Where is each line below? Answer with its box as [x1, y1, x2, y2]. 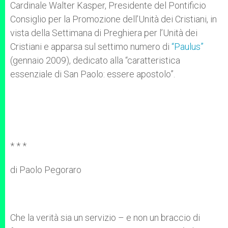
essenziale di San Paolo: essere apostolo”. [10, 69, 175, 79]
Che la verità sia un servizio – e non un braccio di [10, 212, 200, 223]
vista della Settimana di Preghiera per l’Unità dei [10, 27, 197, 38]
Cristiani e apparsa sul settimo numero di [10, 41, 172, 52]
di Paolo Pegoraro [10, 164, 81, 175]
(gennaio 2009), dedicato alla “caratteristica [10, 55, 180, 66]
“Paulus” [172, 41, 204, 52]
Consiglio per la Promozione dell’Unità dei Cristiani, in [10, 14, 217, 24]
